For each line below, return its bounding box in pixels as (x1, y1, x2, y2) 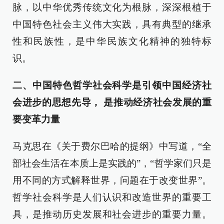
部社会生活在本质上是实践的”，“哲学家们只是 (12, 158, 211, 168)
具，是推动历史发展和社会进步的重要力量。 (12, 209, 211, 219)
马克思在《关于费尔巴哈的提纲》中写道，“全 (12, 141, 211, 151)
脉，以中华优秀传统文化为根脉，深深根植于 (12, 2, 211, 12)
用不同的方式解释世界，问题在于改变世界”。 (12, 175, 211, 185)
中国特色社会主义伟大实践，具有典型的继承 (12, 19, 211, 29)
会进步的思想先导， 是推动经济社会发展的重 (12, 97, 211, 107)
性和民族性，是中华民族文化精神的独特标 (12, 36, 211, 46)
